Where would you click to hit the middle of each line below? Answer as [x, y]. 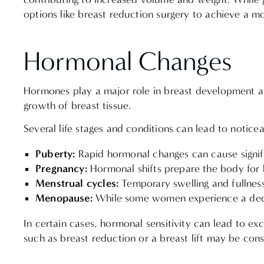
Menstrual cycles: [77, 184]
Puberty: [57, 154]
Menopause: [65, 198]
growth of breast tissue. [79, 105]
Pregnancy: [63, 169]
